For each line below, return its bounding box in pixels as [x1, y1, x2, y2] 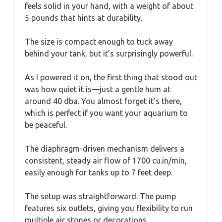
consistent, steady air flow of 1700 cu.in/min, [25, 156, 187, 165]
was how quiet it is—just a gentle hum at [25, 85, 170, 94]
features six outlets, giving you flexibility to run [25, 204, 193, 213]
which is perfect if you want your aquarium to [25, 109, 188, 117]
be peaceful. [25, 120, 67, 129]
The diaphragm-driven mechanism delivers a [25, 144, 184, 153]
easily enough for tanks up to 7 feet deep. [25, 168, 172, 177]
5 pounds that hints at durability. [25, 13, 142, 22]
